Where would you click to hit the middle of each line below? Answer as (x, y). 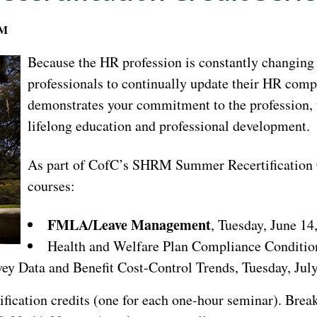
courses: (52, 186)
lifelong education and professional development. (169, 126)
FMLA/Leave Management (129, 225)
